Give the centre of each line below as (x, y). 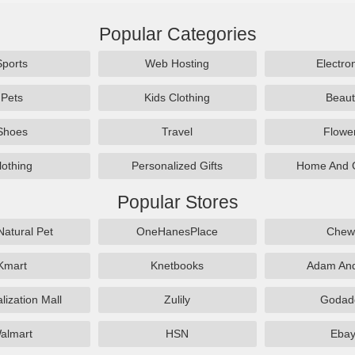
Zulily (177, 300)
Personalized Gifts (177, 166)
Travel (177, 132)
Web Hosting (177, 63)
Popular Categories (177, 34)
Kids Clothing (177, 97)
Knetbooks (177, 265)
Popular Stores (177, 202)
